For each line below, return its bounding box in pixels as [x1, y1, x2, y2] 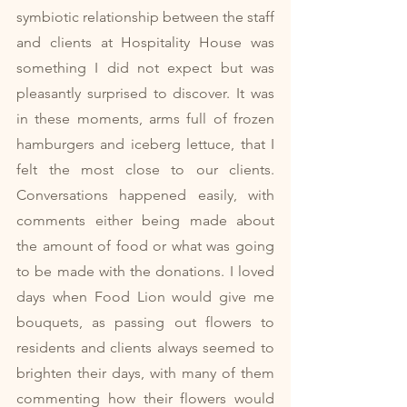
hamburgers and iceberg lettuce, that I [16, 135, 274, 153]
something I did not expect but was [16, 59, 274, 76]
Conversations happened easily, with [16, 186, 274, 203]
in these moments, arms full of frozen [16, 110, 274, 127]
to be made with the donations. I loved [16, 263, 274, 280]
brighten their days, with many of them [16, 364, 274, 382]
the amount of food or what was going [16, 237, 274, 254]
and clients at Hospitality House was [16, 34, 274, 51]
